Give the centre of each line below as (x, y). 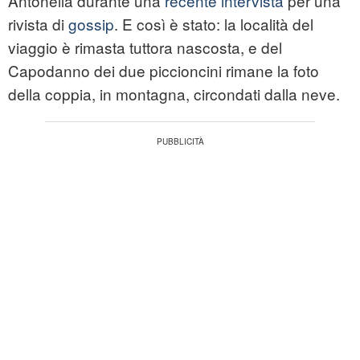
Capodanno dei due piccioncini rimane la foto (164, 71)
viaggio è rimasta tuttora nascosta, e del (145, 47)
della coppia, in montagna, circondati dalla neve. (174, 94)
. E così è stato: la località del (214, 24)
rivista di (38, 24)
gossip (91, 24)
